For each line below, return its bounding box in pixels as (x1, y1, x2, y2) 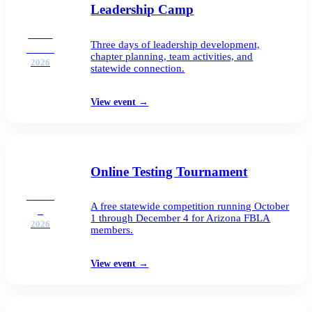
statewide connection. (91, 62, 185, 74)
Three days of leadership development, (91, 38, 260, 50)
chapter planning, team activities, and (91, 50, 253, 62)
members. (91, 224, 134, 236)
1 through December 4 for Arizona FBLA (91, 212, 271, 224)
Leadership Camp (91, 2, 194, 17)
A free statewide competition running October (91, 201, 290, 212)
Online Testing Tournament (91, 164, 248, 179)
